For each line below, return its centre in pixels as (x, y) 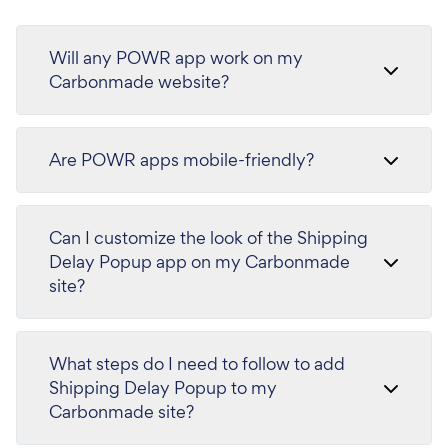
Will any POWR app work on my (176, 57)
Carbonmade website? (139, 81)
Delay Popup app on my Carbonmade (199, 261)
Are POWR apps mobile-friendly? (181, 159)
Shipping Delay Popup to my (163, 387)
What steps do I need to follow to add (197, 363)
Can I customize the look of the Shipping (208, 237)
